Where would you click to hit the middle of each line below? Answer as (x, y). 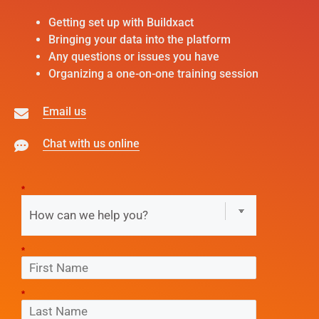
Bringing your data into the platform (140, 39)
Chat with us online (91, 144)
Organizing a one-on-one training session (153, 73)
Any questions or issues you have (134, 56)
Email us (64, 112)
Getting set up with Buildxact (121, 22)
